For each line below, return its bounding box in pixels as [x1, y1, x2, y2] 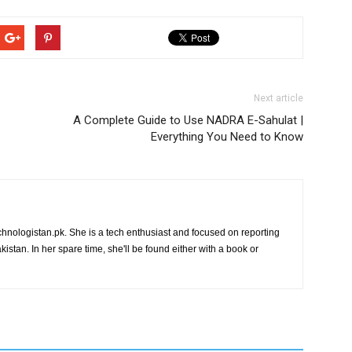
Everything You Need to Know [151, 130, 303, 144]
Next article [254, 93, 303, 104]
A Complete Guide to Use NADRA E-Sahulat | [73, 113, 303, 127]
